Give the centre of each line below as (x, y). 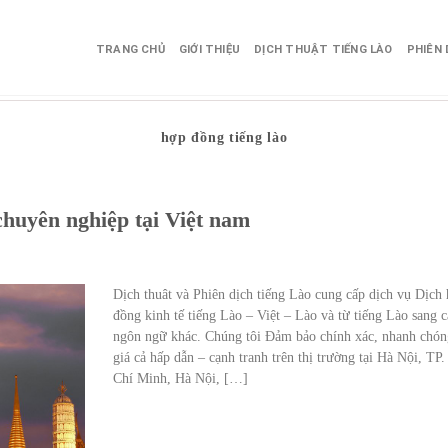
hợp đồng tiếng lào (224, 137)
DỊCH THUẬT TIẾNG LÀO (323, 49)
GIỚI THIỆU (209, 49)
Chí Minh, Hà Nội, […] (181, 378)
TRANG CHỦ (130, 49)
